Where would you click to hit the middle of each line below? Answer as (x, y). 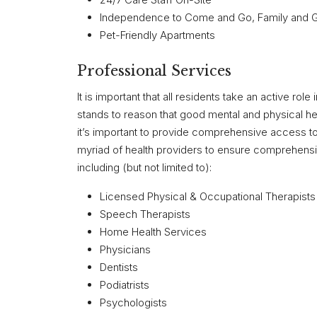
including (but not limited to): (144, 168)
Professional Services (154, 71)
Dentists (119, 267)
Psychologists (133, 303)
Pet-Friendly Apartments (157, 35)
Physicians (125, 250)
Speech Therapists (145, 214)
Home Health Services (153, 232)
